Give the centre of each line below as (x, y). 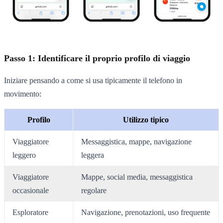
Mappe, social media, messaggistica (137, 177)
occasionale (31, 191)
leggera (93, 155)
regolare (94, 191)
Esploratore (30, 213)
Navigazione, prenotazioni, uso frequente (146, 213)
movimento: (23, 94)
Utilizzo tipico (146, 120)
